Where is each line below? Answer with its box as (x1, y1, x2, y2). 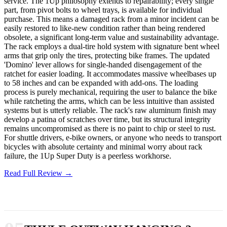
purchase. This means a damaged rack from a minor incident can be (4, 15, 219, 24)
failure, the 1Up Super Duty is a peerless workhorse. (4, 152, 171, 161)
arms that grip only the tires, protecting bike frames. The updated (4, 51, 210, 60)
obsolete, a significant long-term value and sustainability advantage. (4, 33, 219, 42)
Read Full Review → (4, 169, 72, 178)
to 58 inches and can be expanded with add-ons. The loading (4, 79, 198, 88)
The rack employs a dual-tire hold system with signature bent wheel (4, 42, 219, 51)
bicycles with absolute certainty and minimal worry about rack (4, 142, 202, 152)
